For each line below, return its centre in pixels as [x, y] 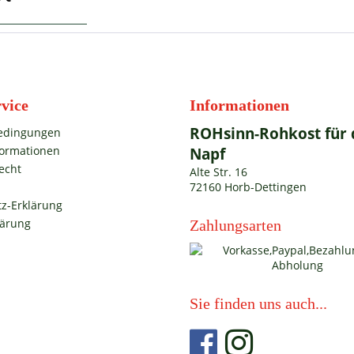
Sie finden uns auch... [258, 303]
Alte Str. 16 [218, 172]
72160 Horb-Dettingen [248, 187]
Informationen [239, 105]
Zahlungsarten [235, 225]
